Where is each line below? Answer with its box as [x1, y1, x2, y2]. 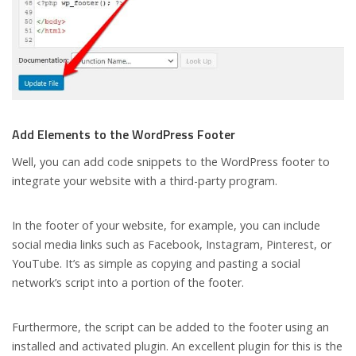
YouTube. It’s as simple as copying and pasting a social [12, 256, 300, 272]
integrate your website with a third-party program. [12, 173, 277, 189]
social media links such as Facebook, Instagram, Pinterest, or [12, 237, 331, 253]
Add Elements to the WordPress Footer [12, 125, 235, 145]
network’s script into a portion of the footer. [12, 275, 244, 291]
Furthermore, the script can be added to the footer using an [12, 319, 329, 335]
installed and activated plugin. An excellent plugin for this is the [12, 339, 342, 354]
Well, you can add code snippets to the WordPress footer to [12, 154, 330, 170]
